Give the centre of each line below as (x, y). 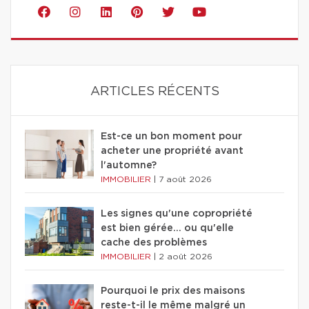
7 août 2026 (185, 180)
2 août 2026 (186, 257)
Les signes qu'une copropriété (177, 214)
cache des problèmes (154, 243)
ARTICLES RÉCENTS (154, 92)
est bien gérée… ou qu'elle (167, 229)
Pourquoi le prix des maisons (173, 291)
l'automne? (129, 166)
